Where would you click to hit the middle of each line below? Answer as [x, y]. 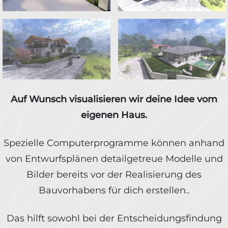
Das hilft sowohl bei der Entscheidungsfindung [114, 219]
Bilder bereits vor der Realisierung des [114, 175]
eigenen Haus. [114, 115]
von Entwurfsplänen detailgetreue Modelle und [114, 159]
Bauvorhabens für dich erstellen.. [114, 191]
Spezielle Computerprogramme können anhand [114, 143]
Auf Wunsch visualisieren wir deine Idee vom [114, 99]
